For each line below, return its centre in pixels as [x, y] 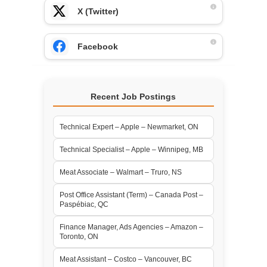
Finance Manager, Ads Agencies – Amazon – [131, 227]
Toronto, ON [79, 236]
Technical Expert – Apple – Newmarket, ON [129, 127]
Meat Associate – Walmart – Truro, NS [120, 172]
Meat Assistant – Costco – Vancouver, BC [125, 259]
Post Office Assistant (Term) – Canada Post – [131, 195]
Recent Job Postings [133, 96]
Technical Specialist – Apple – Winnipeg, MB [131, 149]
